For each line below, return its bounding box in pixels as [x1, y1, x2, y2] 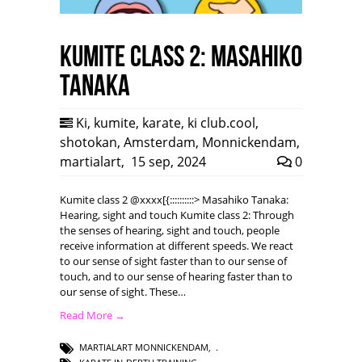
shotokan [60, 133, 117, 151]
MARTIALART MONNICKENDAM [79, 340, 208, 353]
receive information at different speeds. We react [60, 238, 293, 253]
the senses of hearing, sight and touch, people [60, 222, 280, 238]
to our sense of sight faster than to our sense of [60, 253, 287, 268]
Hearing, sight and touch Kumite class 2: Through [60, 207, 294, 222]
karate [142, 113, 181, 132]
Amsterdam [124, 133, 196, 151]
